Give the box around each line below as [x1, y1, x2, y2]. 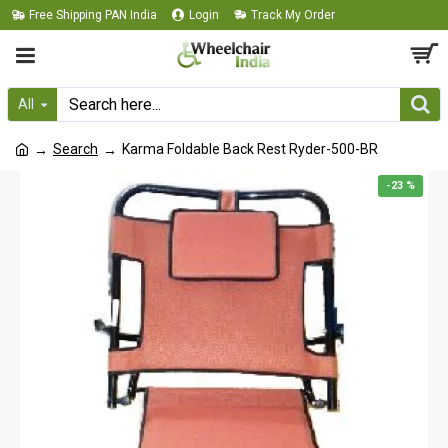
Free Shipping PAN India [29, 8, 157, 22]
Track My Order [251, 8, 335, 22]
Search [53, 141, 98, 157]
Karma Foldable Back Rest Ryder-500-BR [122, 141, 378, 157]
